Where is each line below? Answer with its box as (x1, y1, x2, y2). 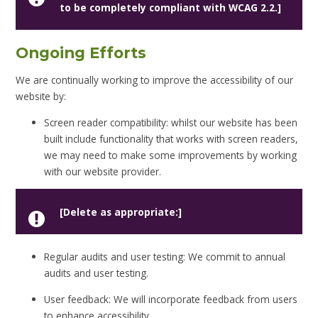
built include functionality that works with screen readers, (44, 131, 299, 146)
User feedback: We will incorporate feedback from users (44, 292, 298, 306)
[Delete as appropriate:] (59, 204, 182, 219)
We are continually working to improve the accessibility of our (16, 73, 294, 87)
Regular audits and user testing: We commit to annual (44, 250, 286, 264)
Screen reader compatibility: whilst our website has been (44, 115, 298, 129)
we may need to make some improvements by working (44, 148, 297, 162)
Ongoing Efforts (16, 43, 147, 62)
